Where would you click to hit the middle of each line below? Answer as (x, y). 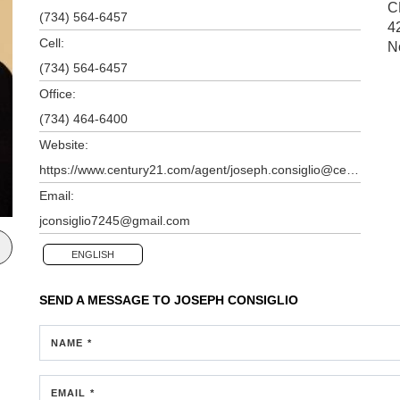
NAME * (71, 342)
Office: (58, 93)
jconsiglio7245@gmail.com (115, 220)
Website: (64, 144)
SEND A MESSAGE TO (107, 300)
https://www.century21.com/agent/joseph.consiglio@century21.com (353, 169)
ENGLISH (93, 254)
